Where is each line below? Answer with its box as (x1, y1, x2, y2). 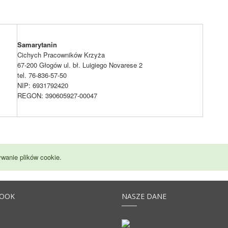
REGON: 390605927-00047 (17, 91, 97, 100)
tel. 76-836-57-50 (17, 70, 67, 80)
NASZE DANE (122, 191, 166, 201)
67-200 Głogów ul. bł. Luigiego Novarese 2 (17, 60, 142, 70)
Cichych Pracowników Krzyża (17, 50, 105, 60)
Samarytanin (17, 40, 57, 49)
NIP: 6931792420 (17, 80, 68, 90)
